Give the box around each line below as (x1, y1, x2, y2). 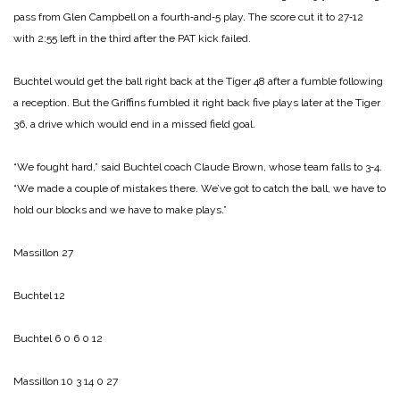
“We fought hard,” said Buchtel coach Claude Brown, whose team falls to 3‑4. (13, 161, 382, 174)
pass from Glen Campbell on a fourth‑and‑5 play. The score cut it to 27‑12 (13, 11, 363, 24)
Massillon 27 (13, 246, 73, 260)
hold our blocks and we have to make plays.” (13, 204, 227, 217)
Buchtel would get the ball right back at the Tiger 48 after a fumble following (13, 75, 383, 88)
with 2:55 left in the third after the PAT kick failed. (13, 32, 251, 46)
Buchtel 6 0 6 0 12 (13, 332, 103, 346)
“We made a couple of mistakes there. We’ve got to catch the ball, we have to (13, 182, 386, 196)
